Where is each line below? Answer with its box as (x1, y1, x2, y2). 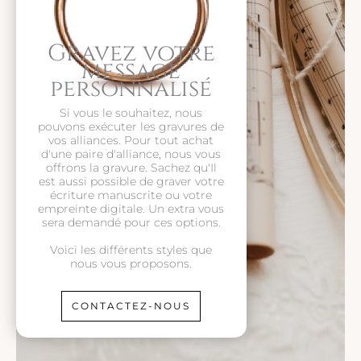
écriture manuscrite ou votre (50, 188, 213, 203)
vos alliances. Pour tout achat (48, 133, 214, 148)
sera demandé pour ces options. (41, 215, 221, 230)
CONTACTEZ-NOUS (72, 300, 191, 313)
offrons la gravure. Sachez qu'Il (45, 160, 217, 176)
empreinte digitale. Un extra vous (38, 201, 225, 217)
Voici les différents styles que (50, 243, 213, 258)
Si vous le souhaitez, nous (60, 106, 203, 121)
